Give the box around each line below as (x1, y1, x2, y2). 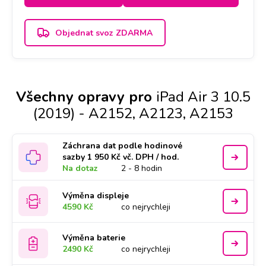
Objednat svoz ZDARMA (55, 27, 153, 39)
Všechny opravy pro (15, 87, 152, 106)
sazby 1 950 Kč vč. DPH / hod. (62, 151, 179, 163)
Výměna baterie (62, 232, 126, 243)
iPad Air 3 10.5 (156, 87, 251, 106)
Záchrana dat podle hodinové (62, 140, 183, 151)
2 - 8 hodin (121, 163, 163, 174)
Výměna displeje (62, 190, 129, 201)
